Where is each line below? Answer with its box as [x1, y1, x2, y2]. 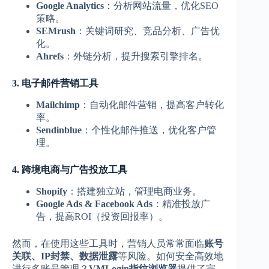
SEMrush [36, 26, 76, 37]
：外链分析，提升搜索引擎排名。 [64, 51, 208, 62]
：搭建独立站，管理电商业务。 [67, 186, 202, 196]
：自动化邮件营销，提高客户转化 [80, 100, 224, 110]
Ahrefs [36, 51, 64, 62]
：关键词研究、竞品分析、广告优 [76, 26, 220, 37]
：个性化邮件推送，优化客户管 [82, 125, 216, 136]
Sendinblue [36, 125, 82, 136]
